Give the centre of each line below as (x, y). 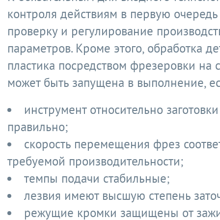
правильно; (38, 127)
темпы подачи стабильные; (97, 178)
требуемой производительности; (95, 161)
